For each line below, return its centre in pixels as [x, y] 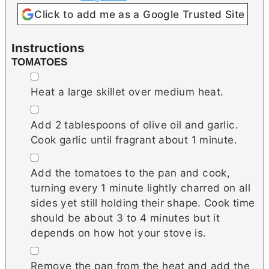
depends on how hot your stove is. [119, 232]
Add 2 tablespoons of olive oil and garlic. [134, 124]
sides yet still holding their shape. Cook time [143, 202]
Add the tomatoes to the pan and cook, [131, 172]
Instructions [48, 47]
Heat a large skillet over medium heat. [127, 91]
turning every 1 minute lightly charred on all [141, 187]
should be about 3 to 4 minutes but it [125, 217]
